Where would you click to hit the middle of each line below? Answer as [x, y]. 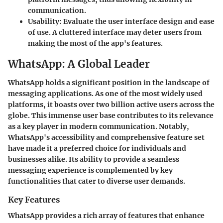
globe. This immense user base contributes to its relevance [111, 116]
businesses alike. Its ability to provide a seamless [94, 160]
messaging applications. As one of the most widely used [105, 94]
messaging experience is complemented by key [90, 170]
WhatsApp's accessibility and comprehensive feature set [106, 138]
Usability [44, 21]
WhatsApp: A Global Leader [79, 64]
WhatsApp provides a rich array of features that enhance [106, 216]
